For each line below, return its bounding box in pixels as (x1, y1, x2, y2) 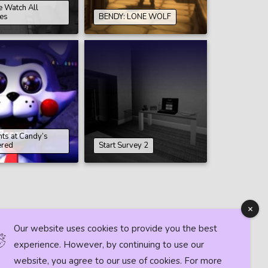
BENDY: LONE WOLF (99, 11, 171, 23)
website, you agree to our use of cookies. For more (14, 255, 222, 267)
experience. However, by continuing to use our (14, 239, 204, 251)
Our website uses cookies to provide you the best (14, 223, 217, 234)
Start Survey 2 (99, 140, 148, 151)
